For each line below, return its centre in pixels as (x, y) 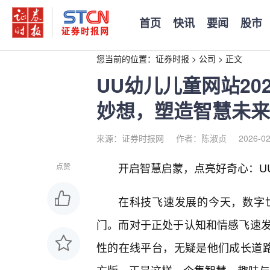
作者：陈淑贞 (201, 138)
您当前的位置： (126, 58)
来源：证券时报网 (130, 138)
